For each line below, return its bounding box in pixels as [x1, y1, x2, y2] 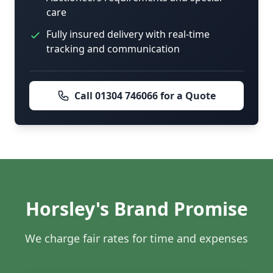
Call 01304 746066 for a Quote [74, 89, 216, 103]
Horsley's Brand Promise [25, 196, 248, 222]
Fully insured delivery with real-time [46, 27, 210, 41]
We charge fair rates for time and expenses [25, 231, 248, 246]
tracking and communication [46, 42, 180, 56]
